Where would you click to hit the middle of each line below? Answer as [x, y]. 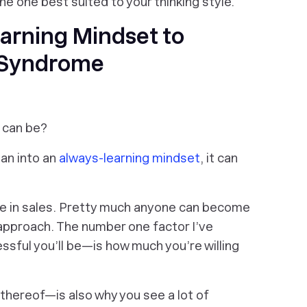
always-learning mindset [130, 158]
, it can [219, 158]
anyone [155, 207]
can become [213, 207]
